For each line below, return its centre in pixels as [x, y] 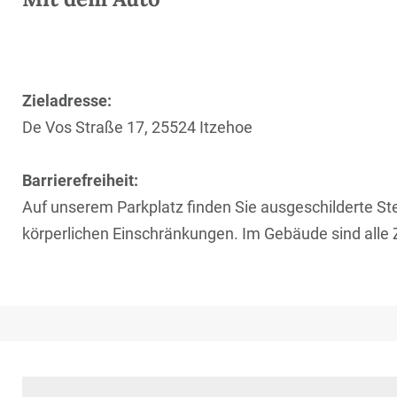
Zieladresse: [67, 101]
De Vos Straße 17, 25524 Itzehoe [137, 127]
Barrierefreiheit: [80, 180]
